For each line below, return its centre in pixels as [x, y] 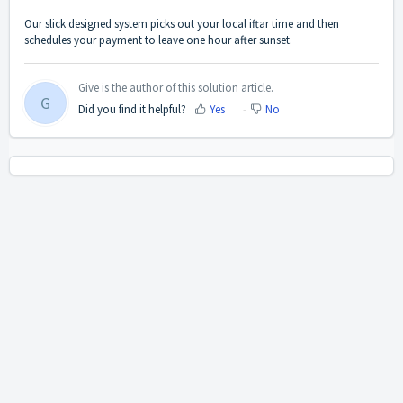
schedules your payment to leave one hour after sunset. [160, 40]
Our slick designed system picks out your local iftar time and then [182, 24]
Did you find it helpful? [132, 109]
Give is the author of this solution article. [176, 87]
